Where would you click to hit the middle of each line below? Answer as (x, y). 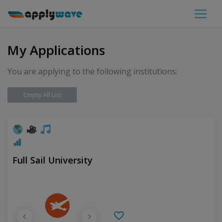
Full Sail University (53, 160)
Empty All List (42, 95)
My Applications (56, 50)
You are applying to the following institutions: (92, 71)
